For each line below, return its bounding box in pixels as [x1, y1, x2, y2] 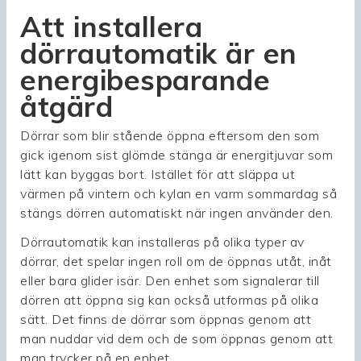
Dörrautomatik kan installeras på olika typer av [20, 234, 305, 251]
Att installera [20, 9, 203, 45]
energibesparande [20, 62, 271, 98]
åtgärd [20, 89, 114, 125]
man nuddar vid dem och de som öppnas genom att [20, 330, 334, 347]
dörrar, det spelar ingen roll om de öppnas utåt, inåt [20, 253, 332, 270]
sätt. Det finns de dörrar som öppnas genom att [20, 311, 312, 328]
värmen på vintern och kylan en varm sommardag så [20, 185, 338, 202]
